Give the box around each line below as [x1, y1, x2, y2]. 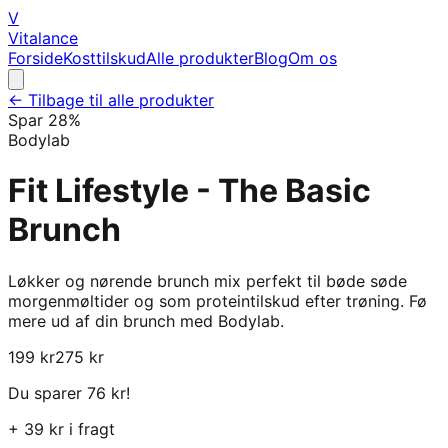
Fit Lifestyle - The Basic [8, 171, 371, 211]
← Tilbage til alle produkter [8, 90, 214, 110]
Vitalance [8, 28, 78, 48]
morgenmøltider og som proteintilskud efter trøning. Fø [8, 290, 427, 311]
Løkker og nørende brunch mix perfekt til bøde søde [8, 270, 407, 291]
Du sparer [8, 382, 87, 403]
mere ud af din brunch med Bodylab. [8, 310, 284, 331]
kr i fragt [44, 418, 115, 439]
